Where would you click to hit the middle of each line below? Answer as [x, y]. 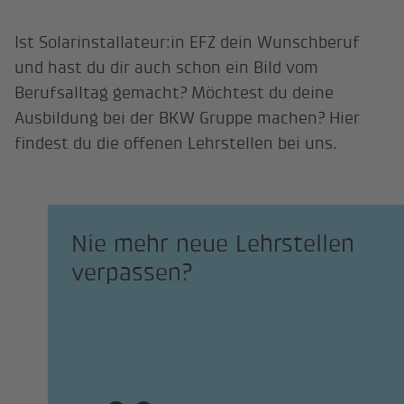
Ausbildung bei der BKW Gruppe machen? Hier [188, 118]
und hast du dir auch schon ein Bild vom [167, 68]
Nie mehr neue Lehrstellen [212, 243]
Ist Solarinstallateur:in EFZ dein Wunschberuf [188, 42]
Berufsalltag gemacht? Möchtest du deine [174, 93]
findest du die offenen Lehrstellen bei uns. [176, 143]
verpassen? [131, 272]
